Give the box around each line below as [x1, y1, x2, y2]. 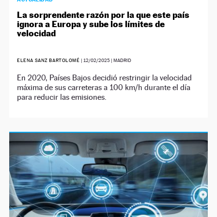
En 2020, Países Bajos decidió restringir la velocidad [17, 73, 192, 83]
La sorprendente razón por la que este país [17, 10, 190, 20]
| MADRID [109, 58, 131, 63]
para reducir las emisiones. [17, 93, 107, 102]
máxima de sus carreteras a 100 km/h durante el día [17, 83, 191, 93]
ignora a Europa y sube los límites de [17, 19, 165, 30]
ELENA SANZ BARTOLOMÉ [17, 58, 80, 63]
